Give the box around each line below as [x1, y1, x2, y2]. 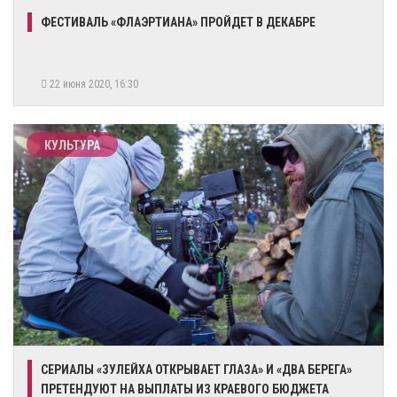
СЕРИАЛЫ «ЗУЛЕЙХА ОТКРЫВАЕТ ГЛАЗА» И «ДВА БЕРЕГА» [41, 362, 352, 377]
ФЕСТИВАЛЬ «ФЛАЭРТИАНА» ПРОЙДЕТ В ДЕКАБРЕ [41, 14, 315, 29]
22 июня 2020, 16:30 [47, 77, 144, 90]
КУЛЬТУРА [44, 137, 100, 152]
